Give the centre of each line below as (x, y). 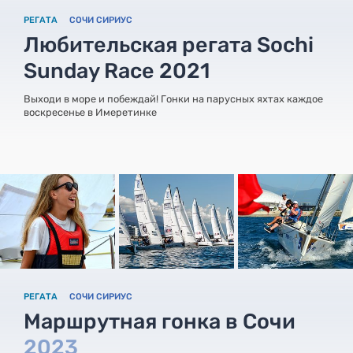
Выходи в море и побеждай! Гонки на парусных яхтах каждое (173, 98)
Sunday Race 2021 (117, 71)
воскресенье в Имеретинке (90, 112)
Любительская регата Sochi (169, 45)
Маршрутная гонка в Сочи (160, 321)
